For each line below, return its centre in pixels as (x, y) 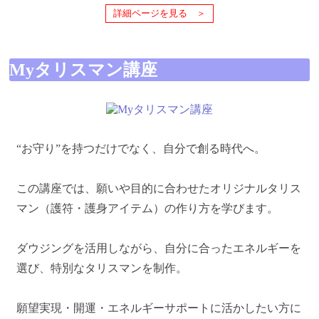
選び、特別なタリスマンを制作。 (102, 268)
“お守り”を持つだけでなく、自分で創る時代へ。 (141, 149)
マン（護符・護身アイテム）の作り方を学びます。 (147, 209)
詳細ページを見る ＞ (159, 14)
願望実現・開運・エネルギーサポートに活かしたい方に (159, 308)
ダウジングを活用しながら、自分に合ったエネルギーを (159, 249)
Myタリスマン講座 (83, 70)
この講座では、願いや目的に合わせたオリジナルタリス (159, 189)
